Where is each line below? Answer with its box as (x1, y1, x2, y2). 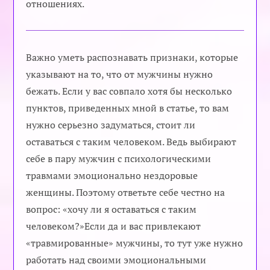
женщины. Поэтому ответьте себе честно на (26, 186, 225, 199)
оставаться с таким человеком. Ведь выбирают (26, 135, 237, 149)
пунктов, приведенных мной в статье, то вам (26, 101, 230, 115)
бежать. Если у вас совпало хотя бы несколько (26, 84, 233, 98)
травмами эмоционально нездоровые (26, 169, 198, 183)
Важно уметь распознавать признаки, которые (26, 51, 239, 64)
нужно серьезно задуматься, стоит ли (26, 118, 196, 132)
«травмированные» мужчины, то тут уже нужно (26, 236, 243, 250)
